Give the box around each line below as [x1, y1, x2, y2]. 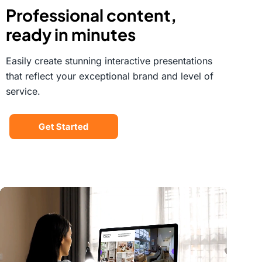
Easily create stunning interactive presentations [6, 54, 212, 67]
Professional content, [6, 4, 177, 25]
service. [6, 85, 40, 97]
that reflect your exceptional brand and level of [6, 70, 213, 82]
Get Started [39, 120, 89, 132]
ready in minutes [6, 23, 136, 44]
